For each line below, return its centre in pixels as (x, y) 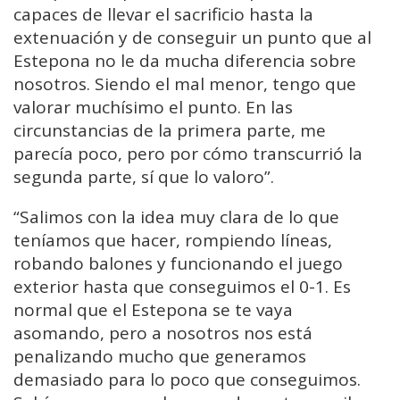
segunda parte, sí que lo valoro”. (144, 177)
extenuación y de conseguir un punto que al (192, 38)
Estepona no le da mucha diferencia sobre (185, 61)
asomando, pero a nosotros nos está (163, 333)
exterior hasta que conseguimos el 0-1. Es (182, 287)
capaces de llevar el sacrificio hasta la (163, 15)
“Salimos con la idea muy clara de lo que (176, 217)
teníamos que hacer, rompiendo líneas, (173, 241)
